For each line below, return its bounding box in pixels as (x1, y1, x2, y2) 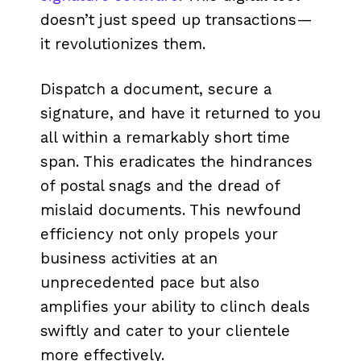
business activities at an (40, 248, 218, 268)
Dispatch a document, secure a (40, 79, 272, 98)
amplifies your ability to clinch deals (40, 297, 310, 316)
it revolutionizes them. (40, 34, 205, 53)
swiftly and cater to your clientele (40, 321, 290, 340)
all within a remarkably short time (40, 127, 290, 147)
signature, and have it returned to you (40, 103, 321, 122)
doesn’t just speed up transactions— (40, 10, 313, 29)
